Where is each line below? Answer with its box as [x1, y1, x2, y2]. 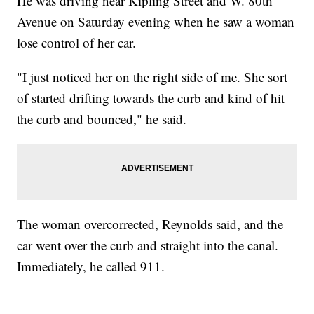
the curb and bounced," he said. [17, 109, 187, 128]
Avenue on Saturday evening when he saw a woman [17, 12, 295, 30]
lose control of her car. [17, 33, 137, 51]
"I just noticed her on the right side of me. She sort [17, 67, 288, 86]
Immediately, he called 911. [17, 257, 165, 275]
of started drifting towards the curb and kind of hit [17, 88, 285, 107]
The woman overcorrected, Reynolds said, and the [17, 214, 284, 233]
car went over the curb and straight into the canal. [17, 235, 279, 254]
